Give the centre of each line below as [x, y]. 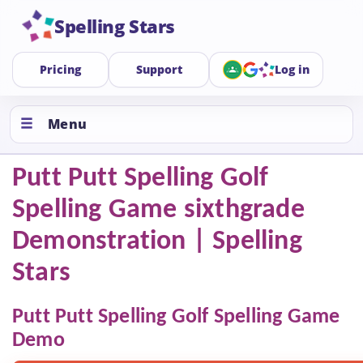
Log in [293, 69]
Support [159, 69]
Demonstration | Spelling [157, 242]
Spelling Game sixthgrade [158, 210]
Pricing [60, 69]
